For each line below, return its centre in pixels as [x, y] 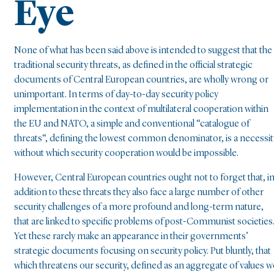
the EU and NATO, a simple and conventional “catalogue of [132, 124]
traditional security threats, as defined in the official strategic [133, 65]
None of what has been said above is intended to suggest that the [143, 50]
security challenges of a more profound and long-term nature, [139, 207]
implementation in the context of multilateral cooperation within [141, 109]
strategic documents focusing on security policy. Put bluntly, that [143, 251]
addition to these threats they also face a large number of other [139, 192]
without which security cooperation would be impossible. [126, 153]
